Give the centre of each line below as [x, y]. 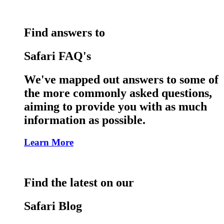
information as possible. [85, 120]
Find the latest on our [79, 183]
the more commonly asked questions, [118, 93]
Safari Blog [53, 206]
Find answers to [64, 32]
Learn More [49, 142]
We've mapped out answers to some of [121, 79]
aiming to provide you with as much [115, 106]
